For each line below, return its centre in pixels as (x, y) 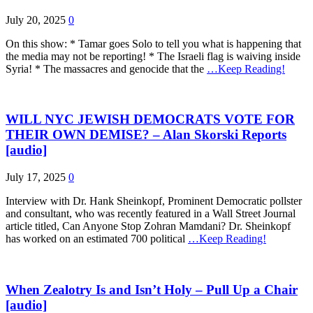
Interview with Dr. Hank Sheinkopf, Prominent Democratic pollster (154, 201)
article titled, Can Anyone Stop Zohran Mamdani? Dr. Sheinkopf (148, 226)
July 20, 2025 (36, 20)
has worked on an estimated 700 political (97, 239)
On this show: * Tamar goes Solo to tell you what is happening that (153, 43)
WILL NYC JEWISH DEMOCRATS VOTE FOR (150, 119)
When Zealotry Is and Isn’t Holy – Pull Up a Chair (152, 289)
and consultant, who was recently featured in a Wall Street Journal (151, 214)
